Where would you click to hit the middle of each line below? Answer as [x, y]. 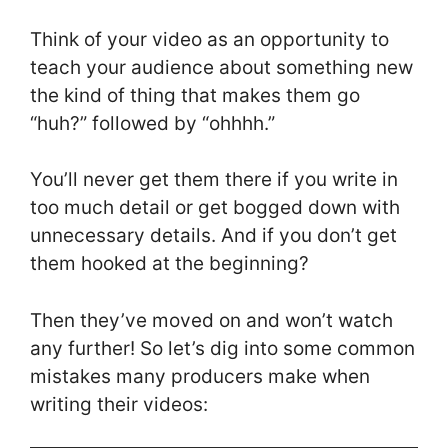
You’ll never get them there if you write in [214, 180]
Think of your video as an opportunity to [209, 39]
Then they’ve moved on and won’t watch [211, 320]
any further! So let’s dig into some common [222, 348]
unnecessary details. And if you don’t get [213, 236]
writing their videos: [119, 404]
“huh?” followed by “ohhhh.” [155, 123]
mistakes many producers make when [200, 376]
